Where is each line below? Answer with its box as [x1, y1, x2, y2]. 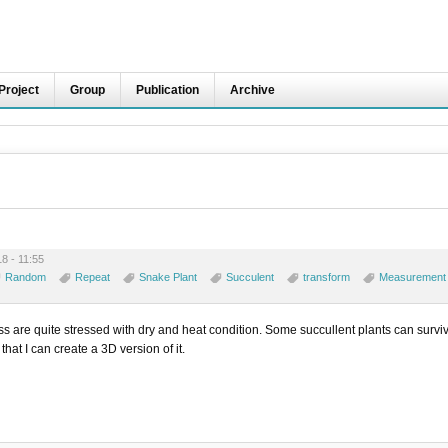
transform [303, 271, 350, 283]
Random [5, 271, 46, 283]
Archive [230, 83, 275, 97]
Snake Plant [139, 271, 197, 283]
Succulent [226, 271, 274, 283]
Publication [136, 83, 199, 97]
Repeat [75, 271, 110, 283]
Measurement [379, 271, 446, 283]
